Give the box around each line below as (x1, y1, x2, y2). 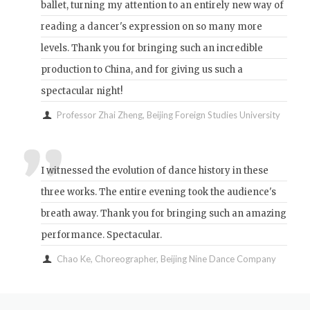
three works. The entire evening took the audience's (40, 186, 276, 199)
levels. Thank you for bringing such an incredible (40, 42, 263, 55)
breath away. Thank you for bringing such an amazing (40, 208, 286, 220)
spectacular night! (40, 85, 122, 98)
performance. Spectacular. (40, 229, 162, 241)
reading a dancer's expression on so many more (40, 21, 262, 33)
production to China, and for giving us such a (40, 64, 243, 76)
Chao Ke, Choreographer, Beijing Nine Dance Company (56, 253, 276, 265)
